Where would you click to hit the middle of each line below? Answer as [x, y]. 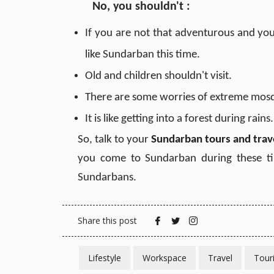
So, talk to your [115, 139]
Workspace [165, 257]
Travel [220, 257]
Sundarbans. [107, 177]
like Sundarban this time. [143, 54]
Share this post [107, 220]
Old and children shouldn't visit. [158, 76]
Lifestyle [105, 257]
